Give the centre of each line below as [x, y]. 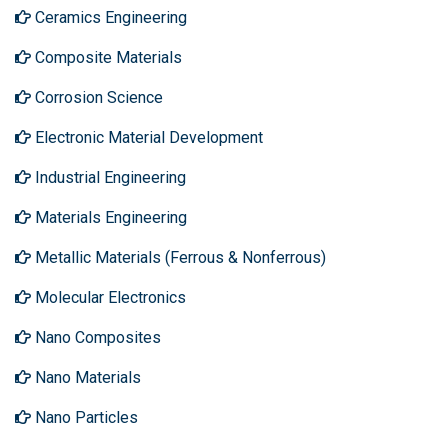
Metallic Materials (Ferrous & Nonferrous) [178, 257]
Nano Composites [96, 337]
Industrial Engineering [108, 177]
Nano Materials [86, 377]
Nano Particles [84, 417]
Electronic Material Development [147, 137]
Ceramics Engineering [109, 17]
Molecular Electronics [108, 297]
